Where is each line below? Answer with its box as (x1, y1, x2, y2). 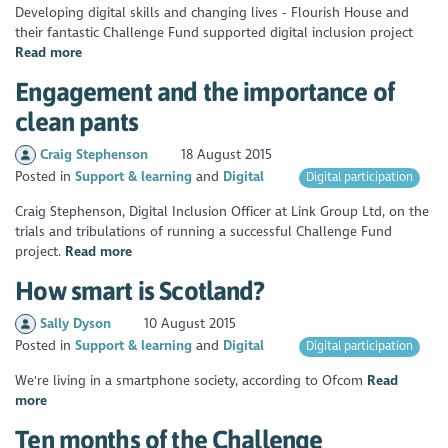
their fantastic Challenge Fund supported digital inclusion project (15, 24, 414, 42)
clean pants (15, 106, 138, 136)
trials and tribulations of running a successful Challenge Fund (15, 223, 393, 241)
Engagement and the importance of (15, 76, 395, 106)
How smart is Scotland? (15, 275, 265, 305)
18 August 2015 (177, 146, 273, 164)
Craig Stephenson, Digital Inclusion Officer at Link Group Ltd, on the (15, 203, 430, 221)
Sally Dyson (39, 315, 115, 333)
